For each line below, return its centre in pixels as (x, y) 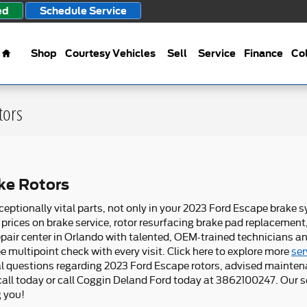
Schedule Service (83, 11)
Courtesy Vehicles (110, 53)
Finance (263, 53)
